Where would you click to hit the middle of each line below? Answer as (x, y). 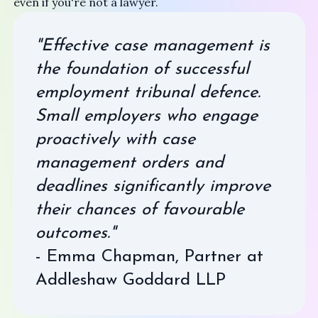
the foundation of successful (142, 70)
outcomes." (75, 234)
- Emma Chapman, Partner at (149, 257)
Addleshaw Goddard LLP (130, 281)
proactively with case (115, 140)
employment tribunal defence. (148, 93)
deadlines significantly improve (153, 187)
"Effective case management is (152, 46)
